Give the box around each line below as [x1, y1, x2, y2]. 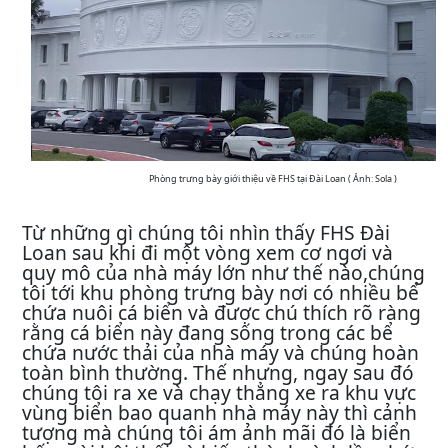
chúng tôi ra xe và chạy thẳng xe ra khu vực [22, 378, 416, 406]
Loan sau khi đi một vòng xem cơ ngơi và [22, 238, 393, 266]
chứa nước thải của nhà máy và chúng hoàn [22, 338, 419, 366]
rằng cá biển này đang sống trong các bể [22, 318, 393, 346]
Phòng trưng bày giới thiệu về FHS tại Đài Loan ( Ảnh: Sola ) [147, 171, 397, 185]
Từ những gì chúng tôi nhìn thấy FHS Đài [22, 218, 390, 246]
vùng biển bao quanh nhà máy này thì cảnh [22, 398, 417, 426]
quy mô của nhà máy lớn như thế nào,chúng [22, 258, 425, 286]
